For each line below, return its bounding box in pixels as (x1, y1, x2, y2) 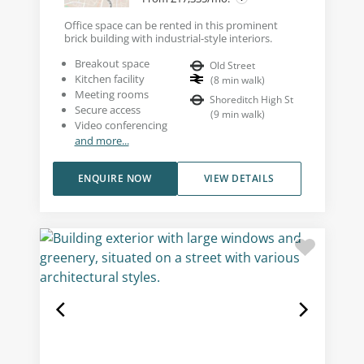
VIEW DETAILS (203, 171, 275, 185)
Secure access (74, 102, 141, 117)
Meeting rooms (74, 86, 149, 102)
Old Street (210, 58, 255, 72)
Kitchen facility (74, 71, 145, 86)
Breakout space (74, 55, 149, 71)
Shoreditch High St (210, 92, 293, 106)
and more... (74, 132, 129, 148)
